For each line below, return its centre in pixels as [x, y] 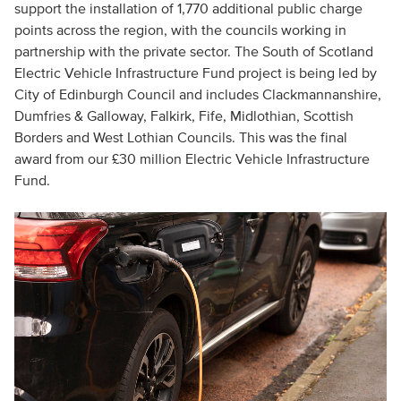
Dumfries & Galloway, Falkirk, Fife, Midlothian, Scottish [183, 115]
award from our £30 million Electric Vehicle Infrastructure [192, 158]
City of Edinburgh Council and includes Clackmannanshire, [197, 94]
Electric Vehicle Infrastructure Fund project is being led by [195, 73]
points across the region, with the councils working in [180, 30]
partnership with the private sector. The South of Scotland [193, 51]
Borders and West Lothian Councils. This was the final [180, 137]
